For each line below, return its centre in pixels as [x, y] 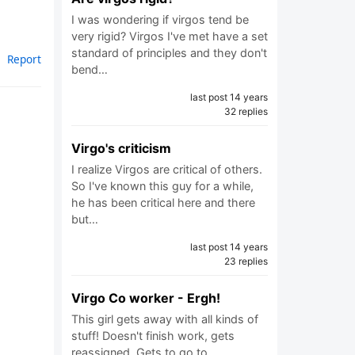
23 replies [246, 261]
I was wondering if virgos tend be [160, 19]
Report [24, 59]
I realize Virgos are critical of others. [167, 169]
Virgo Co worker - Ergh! [146, 298]
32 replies [246, 111]
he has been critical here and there [163, 202]
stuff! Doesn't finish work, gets [153, 336]
